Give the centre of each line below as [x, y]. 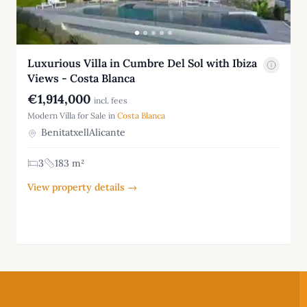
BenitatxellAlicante [82, 133]
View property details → [82, 187]
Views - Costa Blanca [81, 78]
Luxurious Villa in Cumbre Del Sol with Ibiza [142, 63]
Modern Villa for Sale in [72, 116]
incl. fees [111, 101]
